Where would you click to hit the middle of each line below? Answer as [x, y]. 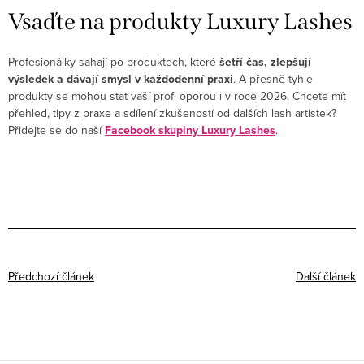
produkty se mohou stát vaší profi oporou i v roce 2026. [150, 96]
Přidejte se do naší [55, 130]
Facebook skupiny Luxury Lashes [190, 131]
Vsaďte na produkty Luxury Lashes [180, 22]
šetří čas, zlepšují [265, 63]
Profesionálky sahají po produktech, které [114, 62]
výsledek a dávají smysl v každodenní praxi [121, 80]
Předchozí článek [51, 277]
